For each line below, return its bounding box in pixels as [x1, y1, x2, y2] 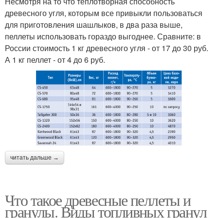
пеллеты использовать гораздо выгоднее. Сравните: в [5, 31, 201, 42]
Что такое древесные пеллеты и [5, 189, 191, 211]
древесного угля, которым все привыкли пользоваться [5, 7, 202, 19]
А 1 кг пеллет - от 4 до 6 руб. [5, 54, 105, 66]
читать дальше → [10, 154, 59, 162]
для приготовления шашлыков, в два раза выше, [5, 19, 182, 31]
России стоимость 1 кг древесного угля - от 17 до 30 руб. [5, 42, 208, 54]
